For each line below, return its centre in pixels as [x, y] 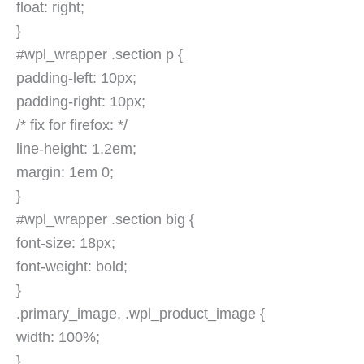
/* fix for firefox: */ [72, 126]
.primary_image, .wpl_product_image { [141, 314]
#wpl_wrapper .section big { [105, 220]
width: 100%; [58, 338]
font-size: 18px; [66, 243]
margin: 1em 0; [65, 173]
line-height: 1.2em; [76, 149]
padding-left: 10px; [76, 78]
